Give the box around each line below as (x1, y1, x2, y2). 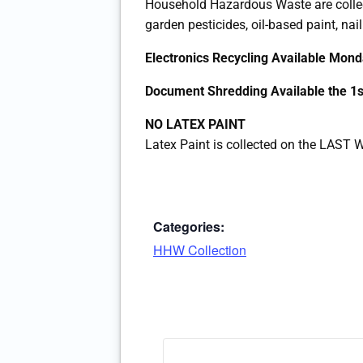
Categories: (153, 217, 224, 237)
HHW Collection (153, 241, 246, 260)
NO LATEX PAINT (145, 117, 246, 133)
